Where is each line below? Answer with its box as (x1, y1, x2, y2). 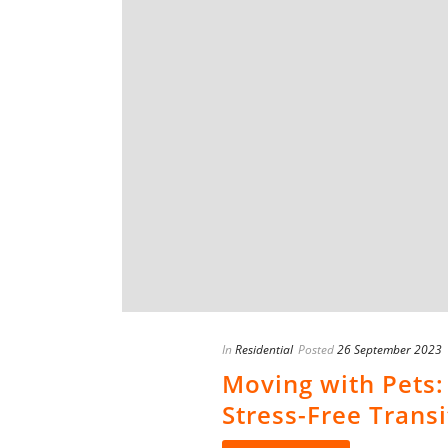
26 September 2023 (337, 341, 442, 359)
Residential (235, 341, 293, 359)
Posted (298, 341, 334, 359)
